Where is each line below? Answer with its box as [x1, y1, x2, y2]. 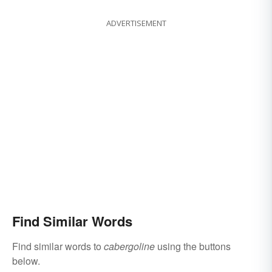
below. [12, 254, 40, 268]
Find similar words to [12, 239, 104, 254]
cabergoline [104, 239, 155, 254]
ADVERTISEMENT [106, 18, 166, 29]
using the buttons [155, 239, 231, 254]
